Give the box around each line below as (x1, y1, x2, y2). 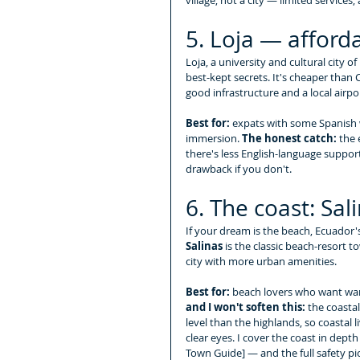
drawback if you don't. (186, 161, 292, 176)
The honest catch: (242, 130, 337, 145)
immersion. (186, 130, 242, 145)
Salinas (186, 238, 223, 253)
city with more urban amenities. (186, 253, 337, 268)
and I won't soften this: (186, 299, 305, 314)
